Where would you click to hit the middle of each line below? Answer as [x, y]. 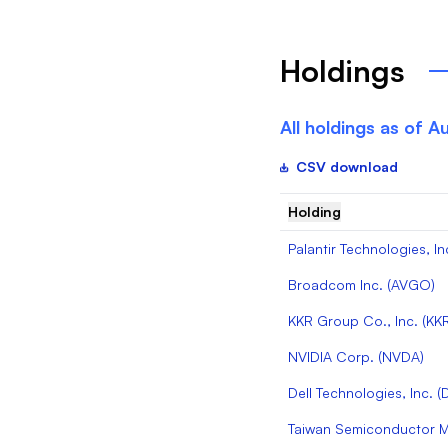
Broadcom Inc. [335, 285]
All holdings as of [353, 127]
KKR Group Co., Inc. [352, 321]
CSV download [346, 167]
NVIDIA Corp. [330, 357]
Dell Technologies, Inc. [360, 393]
